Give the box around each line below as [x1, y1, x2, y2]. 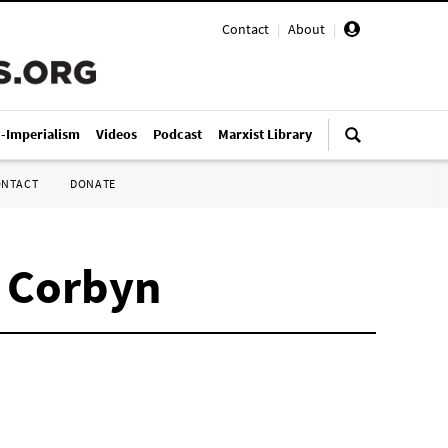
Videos [96, 125, 137, 143]
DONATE [70, 176, 116, 191]
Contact [222, 20, 269, 38]
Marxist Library [218, 125, 312, 143]
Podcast [153, 125, 202, 143]
